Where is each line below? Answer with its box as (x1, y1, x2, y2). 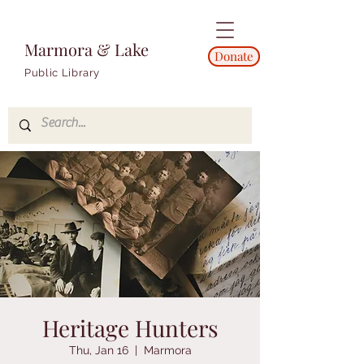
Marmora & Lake (24, 38, 149, 60)
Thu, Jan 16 (68, 344, 128, 357)
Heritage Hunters (41, 313, 219, 343)
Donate (214, 48, 253, 64)
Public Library (24, 67, 101, 79)
